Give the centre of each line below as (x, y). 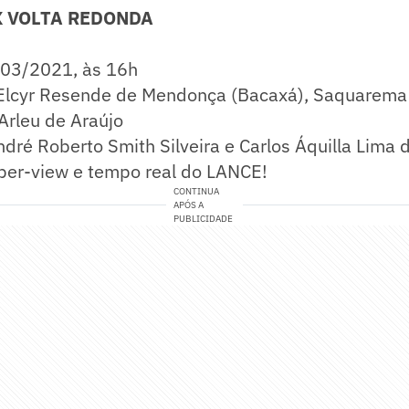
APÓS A (189, 204)
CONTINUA (197, 191)
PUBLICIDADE (204, 218)
